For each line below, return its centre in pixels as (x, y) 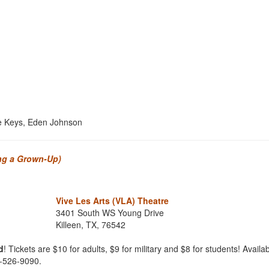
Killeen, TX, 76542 (90, 225)
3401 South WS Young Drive (110, 213)
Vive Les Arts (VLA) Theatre (112, 201)
